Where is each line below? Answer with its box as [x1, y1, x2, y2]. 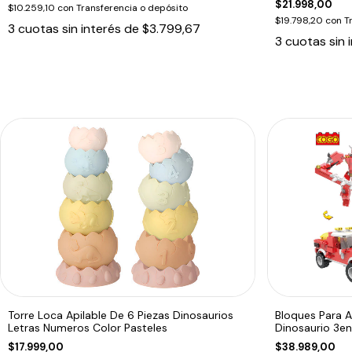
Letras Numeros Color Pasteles [8, 320, 167, 335]
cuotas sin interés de [18, 20, 142, 37]
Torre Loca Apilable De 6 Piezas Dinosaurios [8, 307, 233, 322]
